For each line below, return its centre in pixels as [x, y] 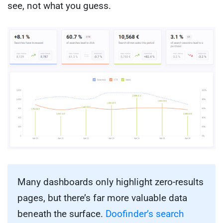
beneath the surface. [61, 214]
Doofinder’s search [145, 214]
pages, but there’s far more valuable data [102, 198]
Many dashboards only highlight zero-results [111, 182]
